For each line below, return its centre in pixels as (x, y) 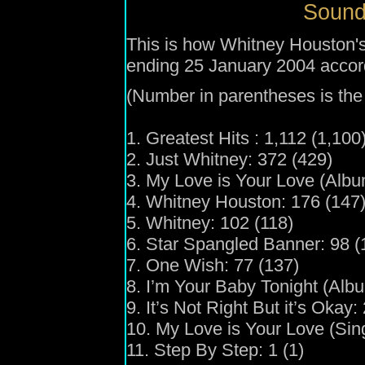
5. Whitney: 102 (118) (210, 223)
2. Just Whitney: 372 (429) (229, 159)
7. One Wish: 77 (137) (213, 265)
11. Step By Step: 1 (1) (215, 350)
